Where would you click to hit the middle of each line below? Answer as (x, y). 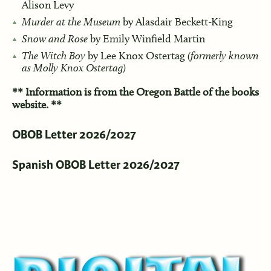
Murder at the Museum (71, 22)
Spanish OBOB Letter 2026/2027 (96, 165)
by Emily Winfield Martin (146, 39)
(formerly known (223, 56)
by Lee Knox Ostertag (136, 56)
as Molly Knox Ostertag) (73, 68)
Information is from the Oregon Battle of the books (142, 92)
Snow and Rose (54, 39)
